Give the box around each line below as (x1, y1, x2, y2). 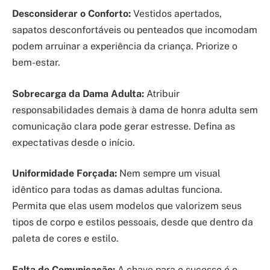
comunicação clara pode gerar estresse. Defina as (12, 120, 235, 132)
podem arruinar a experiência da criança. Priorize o (12, 40, 237, 52)
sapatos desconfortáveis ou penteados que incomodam (12, 24, 257, 36)
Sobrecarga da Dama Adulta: (12, 87, 144, 99)
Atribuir (144, 87, 180, 99)
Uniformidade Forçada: (12, 168, 117, 180)
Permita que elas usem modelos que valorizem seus (12, 200, 242, 212)
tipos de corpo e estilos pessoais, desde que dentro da (12, 216, 253, 228)
